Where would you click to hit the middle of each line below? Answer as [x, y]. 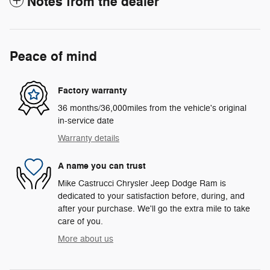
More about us [86, 239]
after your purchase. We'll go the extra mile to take [154, 209]
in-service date [86, 121]
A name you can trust [102, 166]
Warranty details [89, 139]
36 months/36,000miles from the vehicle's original [152, 108]
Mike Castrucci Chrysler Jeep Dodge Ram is [142, 184]
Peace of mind [53, 57]
